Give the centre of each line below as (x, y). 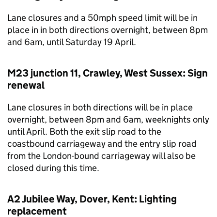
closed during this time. (53, 168)
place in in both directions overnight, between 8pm (108, 30)
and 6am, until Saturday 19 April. (72, 42)
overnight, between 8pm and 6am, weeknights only (108, 119)
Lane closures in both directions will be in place (100, 107)
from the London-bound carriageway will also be (101, 156)
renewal (26, 85)
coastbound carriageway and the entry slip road (102, 144)
